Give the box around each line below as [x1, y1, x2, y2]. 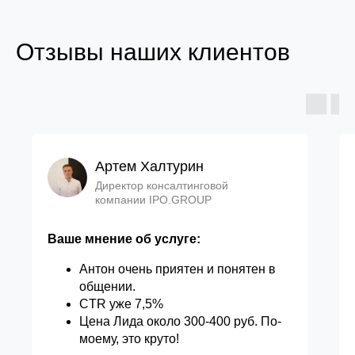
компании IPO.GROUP [95, 193, 212, 207]
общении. [79, 280, 136, 294]
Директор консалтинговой [95, 179, 228, 193]
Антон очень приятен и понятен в [79, 262, 276, 277]
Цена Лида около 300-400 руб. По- [79, 315, 281, 329]
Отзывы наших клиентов [16, 39, 290, 66]
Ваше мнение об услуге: [48, 232, 200, 246]
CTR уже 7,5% [79, 297, 163, 311]
